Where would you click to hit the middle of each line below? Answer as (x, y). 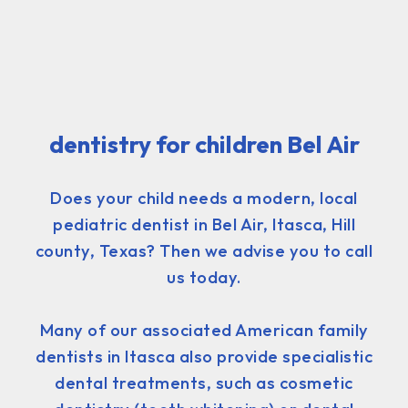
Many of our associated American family (204, 330)
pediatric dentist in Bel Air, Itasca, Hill (204, 224)
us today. (204, 277)
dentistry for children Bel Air (204, 144)
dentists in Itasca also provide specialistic (204, 356)
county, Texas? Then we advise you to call (204, 250)
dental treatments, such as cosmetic (204, 382)
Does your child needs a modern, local (204, 198)
